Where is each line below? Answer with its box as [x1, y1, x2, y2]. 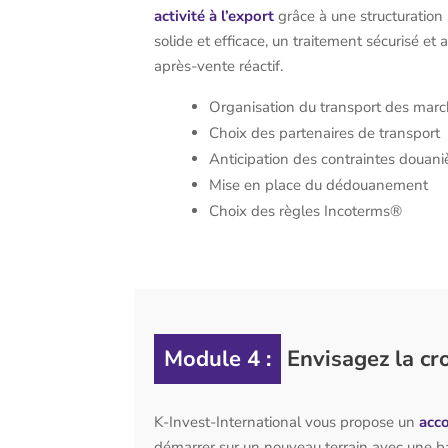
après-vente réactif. [154, 55, 284, 76]
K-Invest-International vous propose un [154, 411, 416, 432]
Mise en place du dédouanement [209, 174, 429, 195]
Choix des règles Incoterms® [209, 200, 403, 221]
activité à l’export [154, 5, 275, 26]
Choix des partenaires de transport [209, 122, 441, 143]
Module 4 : [164, 343, 272, 374]
